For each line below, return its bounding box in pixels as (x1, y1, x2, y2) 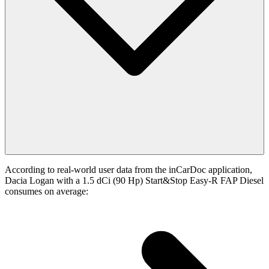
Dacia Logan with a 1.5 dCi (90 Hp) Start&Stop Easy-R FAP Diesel (5, 175, 264, 186)
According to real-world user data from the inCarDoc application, (5, 165, 252, 175)
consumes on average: (5, 186, 88, 197)
